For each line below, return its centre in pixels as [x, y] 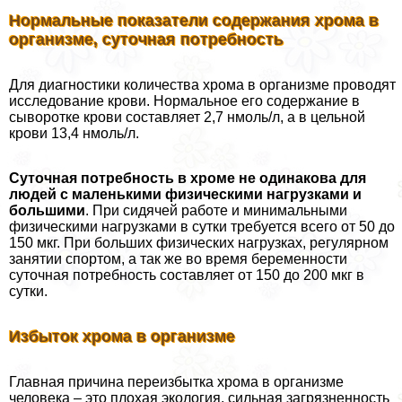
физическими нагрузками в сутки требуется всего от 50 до [202, 227]
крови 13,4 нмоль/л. [74, 134]
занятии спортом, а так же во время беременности [178, 259]
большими [47, 211]
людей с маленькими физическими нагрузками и [185, 195]
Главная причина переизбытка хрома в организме [176, 382]
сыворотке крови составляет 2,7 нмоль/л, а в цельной [187, 118]
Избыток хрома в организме [122, 337]
